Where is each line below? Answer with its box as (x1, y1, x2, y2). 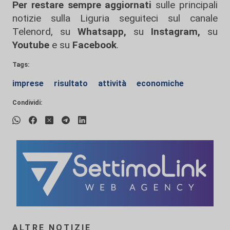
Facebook (72, 39, 117, 51)
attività (98, 79, 128, 88)
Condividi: (12, 99, 43, 106)
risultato (54, 79, 90, 88)
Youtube (12, 39, 49, 51)
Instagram (144, 26, 198, 37)
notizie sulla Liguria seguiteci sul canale (12, 12, 218, 24)
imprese (12, 79, 46, 88)
